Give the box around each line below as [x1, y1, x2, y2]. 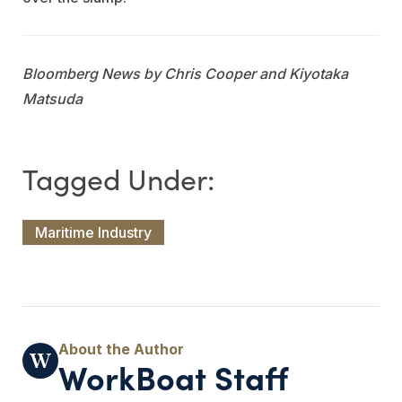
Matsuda [22, 89, 83, 108]
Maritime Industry [35, 223, 152, 241]
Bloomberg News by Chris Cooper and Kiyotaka [22, 64, 348, 83]
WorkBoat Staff [58, 353, 288, 399]
